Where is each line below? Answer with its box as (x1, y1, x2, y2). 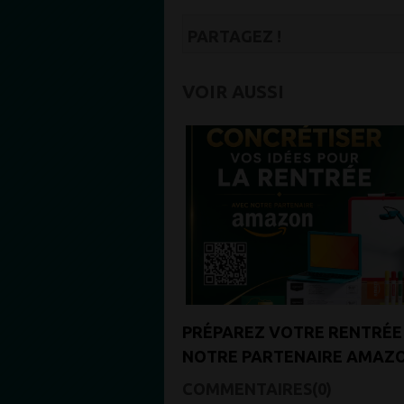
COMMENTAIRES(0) (182, 379, 332, 398)
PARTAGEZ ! (188, 26, 281, 45)
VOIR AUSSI (182, 80, 284, 102)
